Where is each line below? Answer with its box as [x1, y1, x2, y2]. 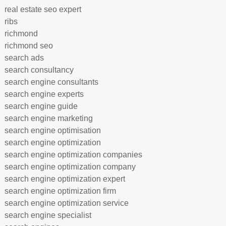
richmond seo [4, 41, 53, 50]
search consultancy [4, 66, 74, 74]
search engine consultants [4, 78, 98, 86]
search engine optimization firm [4, 187, 116, 195]
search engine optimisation [4, 126, 101, 135]
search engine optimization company [4, 162, 136, 171]
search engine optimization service [4, 199, 129, 207]
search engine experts [4, 90, 84, 98]
